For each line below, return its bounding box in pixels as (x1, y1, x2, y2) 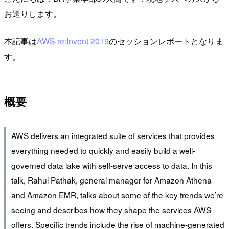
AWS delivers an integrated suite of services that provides (11, 130, 215, 142)
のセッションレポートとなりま (109, 35, 223, 47)
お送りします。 (4, 7, 61, 19)
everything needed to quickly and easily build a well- (11, 145, 195, 156)
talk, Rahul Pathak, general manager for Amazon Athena (11, 174, 212, 186)
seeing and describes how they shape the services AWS (11, 204, 211, 216)
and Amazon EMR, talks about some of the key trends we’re (11, 189, 223, 201)
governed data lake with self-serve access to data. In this (11, 159, 212, 171)
